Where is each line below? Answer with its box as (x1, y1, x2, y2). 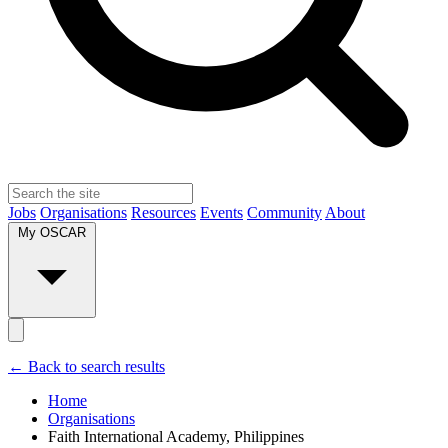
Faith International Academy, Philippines (48, 428, 304, 446)
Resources (131, 204, 196, 222)
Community (247, 204, 322, 222)
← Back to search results (8, 358, 165, 376)
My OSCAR (18, 225, 86, 241)
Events (200, 204, 243, 222)
